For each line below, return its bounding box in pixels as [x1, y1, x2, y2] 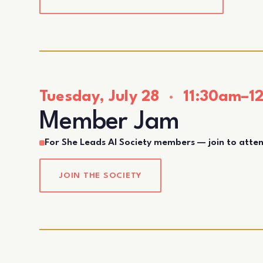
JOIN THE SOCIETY [59, 171, 142, 180]
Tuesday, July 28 [39, 89, 164, 104]
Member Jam [39, 109, 179, 134]
